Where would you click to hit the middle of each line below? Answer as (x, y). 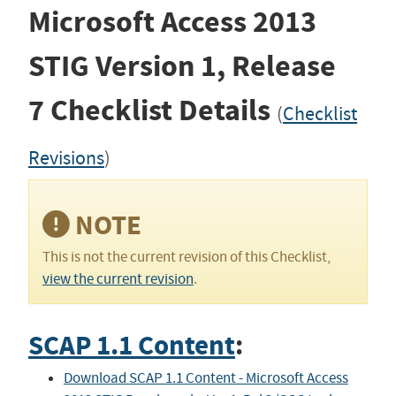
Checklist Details (160, 110)
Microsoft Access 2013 (172, 22)
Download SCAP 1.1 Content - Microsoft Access (206, 377)
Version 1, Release (215, 66)
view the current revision (118, 279)
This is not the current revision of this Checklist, (186, 257)
